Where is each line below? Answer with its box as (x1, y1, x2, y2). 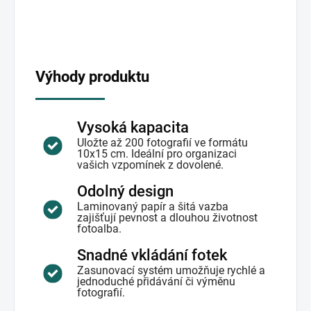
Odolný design (77, 183, 174, 200)
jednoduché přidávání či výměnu (77, 275, 235, 288)
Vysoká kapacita (77, 119, 189, 136)
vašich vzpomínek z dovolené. (77, 158, 224, 171)
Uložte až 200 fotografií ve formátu (77, 136, 248, 149)
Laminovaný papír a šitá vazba (77, 200, 228, 213)
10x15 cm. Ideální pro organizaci (77, 147, 237, 160)
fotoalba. (77, 222, 121, 235)
